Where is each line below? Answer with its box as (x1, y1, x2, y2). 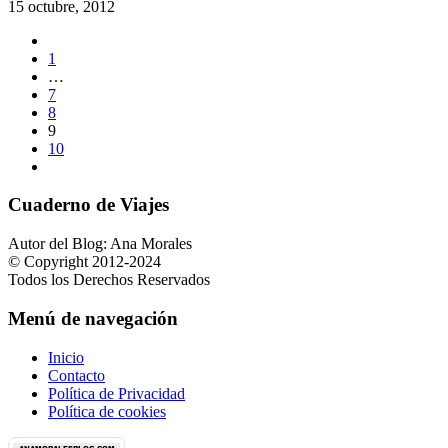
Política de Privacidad (48, 384, 185, 402)
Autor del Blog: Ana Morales (8, 235, 192, 253)
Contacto (48, 366, 105, 384)
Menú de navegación (8, 307, 178, 329)
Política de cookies (48, 402, 166, 420)
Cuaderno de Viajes (8, 194, 169, 216)
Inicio (48, 348, 84, 366)
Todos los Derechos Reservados (8, 271, 210, 289)
